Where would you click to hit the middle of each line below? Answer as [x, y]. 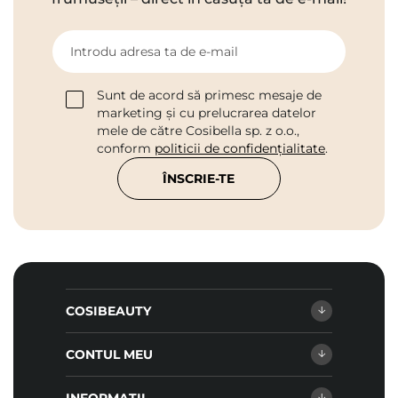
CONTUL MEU [109, 355]
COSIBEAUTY [108, 311]
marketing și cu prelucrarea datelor [207, 113]
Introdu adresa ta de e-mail [154, 52]
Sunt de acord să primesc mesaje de [209, 96]
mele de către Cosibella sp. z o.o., [198, 131]
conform [126, 149]
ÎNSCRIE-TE [199, 179]
